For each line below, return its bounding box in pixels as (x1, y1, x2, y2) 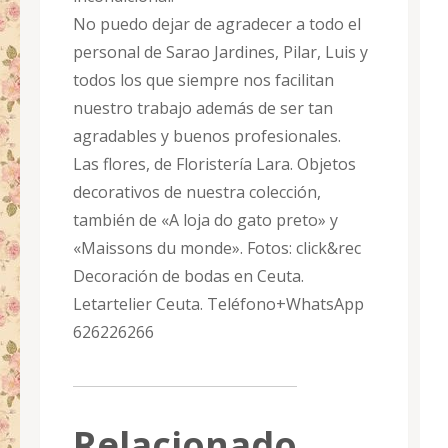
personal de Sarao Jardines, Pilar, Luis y (73, 40, 368, 63)
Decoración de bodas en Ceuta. (73, 264, 304, 287)
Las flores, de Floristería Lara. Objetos (73, 152, 356, 175)
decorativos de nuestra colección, (73, 180, 321, 203)
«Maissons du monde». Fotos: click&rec (73, 236, 361, 259)
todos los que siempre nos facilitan (73, 68, 334, 91)
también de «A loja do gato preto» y (73, 208, 338, 231)
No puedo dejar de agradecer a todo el (73, 12, 361, 35)
